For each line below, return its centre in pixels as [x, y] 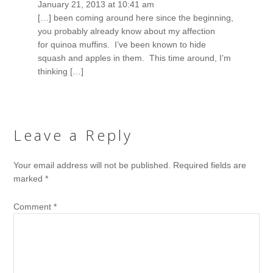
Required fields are [210, 165]
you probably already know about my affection [127, 31]
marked [30, 178]
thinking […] [61, 71]
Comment [34, 206]
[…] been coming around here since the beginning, [136, 17]
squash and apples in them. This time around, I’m [135, 58]
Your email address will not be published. [92, 165]
